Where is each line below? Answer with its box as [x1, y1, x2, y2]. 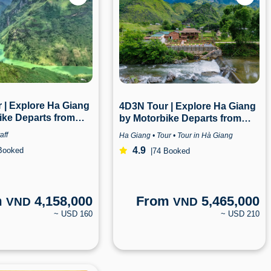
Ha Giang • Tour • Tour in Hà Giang [119, 131, 233, 140]
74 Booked [152, 146, 191, 155]
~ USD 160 [54, 209, 93, 218]
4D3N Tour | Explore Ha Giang [119, 101, 256, 112]
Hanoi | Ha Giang [119, 125, 197, 136]
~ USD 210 [221, 209, 260, 218]
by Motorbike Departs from [119, 113, 242, 124]
